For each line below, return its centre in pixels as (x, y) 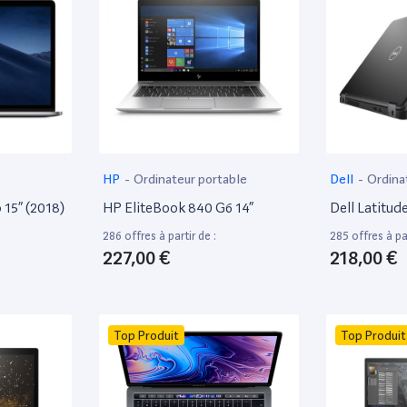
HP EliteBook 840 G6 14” (178, 207)
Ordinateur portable (191, 179)
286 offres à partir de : (159, 235)
